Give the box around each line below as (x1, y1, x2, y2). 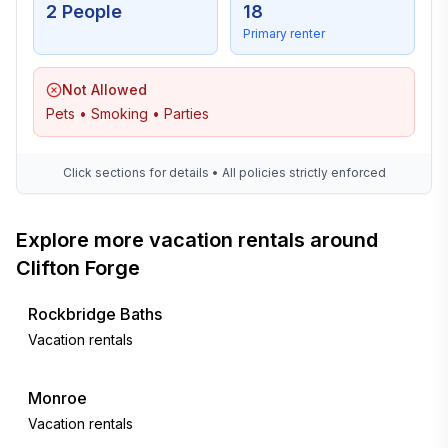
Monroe (28, 388, 87, 408)
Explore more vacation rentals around (16, 228, 378, 252)
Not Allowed (62, 81, 147, 98)
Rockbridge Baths (28, 304, 162, 324)
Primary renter (243, 26, 325, 41)
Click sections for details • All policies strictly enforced (62, 165, 386, 180)
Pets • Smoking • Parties (46, 105, 209, 122)
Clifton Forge (16, 256, 140, 280)
